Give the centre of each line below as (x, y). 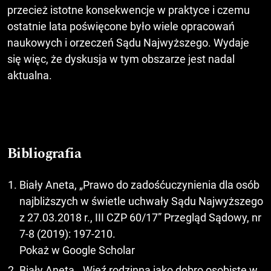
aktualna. (30, 76)
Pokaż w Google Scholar (77, 250)
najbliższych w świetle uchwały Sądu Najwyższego (141, 201)
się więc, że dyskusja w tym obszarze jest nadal (121, 59)
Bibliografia (44, 154)
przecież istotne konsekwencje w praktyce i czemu (129, 10)
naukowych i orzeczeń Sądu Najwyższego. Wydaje (128, 43)
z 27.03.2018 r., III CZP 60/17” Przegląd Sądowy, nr (140, 218)
